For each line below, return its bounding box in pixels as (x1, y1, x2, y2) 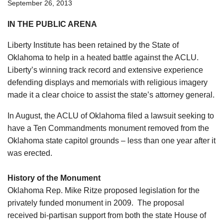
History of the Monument (7, 174, 101, 183)
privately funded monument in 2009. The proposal (7, 199, 184, 208)
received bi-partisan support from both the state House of (7, 211, 206, 220)
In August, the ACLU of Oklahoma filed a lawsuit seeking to (7, 111, 214, 120)
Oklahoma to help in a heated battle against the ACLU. (7, 53, 199, 62)
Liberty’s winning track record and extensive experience (7, 66, 203, 75)
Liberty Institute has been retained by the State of (7, 41, 179, 50)
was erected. (7, 149, 52, 158)
